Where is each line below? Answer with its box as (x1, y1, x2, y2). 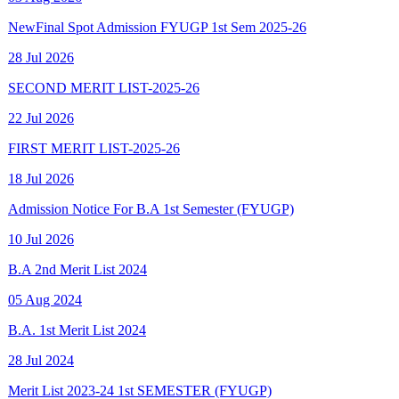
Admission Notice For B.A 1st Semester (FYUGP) (8, 167, 294, 183)
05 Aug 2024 (8, 257, 82, 273)
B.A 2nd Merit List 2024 (8, 227, 147, 243)
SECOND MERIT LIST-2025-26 (8, 45, 199, 61)
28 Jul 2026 (8, 15, 74, 31)
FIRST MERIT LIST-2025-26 (8, 106, 180, 122)
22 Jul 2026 (8, 76, 74, 92)
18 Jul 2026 (8, 136, 74, 152)
